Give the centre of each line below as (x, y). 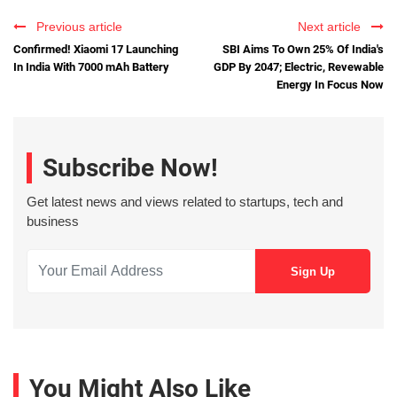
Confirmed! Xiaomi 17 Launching (96, 49)
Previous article (76, 26)
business (53, 222)
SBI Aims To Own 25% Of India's (303, 49)
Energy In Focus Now (330, 84)
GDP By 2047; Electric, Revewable (299, 66)
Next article (333, 26)
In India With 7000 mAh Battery (91, 66)
